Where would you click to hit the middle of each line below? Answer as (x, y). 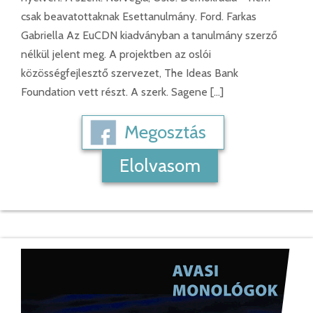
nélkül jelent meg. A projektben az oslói (116, 54)
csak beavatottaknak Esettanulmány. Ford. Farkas (139, 17)
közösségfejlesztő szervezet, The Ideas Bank (130, 73)
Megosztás (165, 132)
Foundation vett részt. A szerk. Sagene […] (122, 92)
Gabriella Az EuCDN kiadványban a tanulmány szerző (149, 36)
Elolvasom (160, 166)
